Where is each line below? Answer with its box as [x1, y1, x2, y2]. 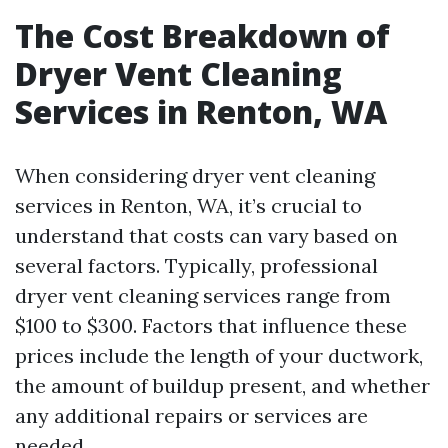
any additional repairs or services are [15, 403, 368, 428]
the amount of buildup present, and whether [15, 373, 430, 398]
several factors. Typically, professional [15, 253, 378, 278]
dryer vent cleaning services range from [15, 283, 391, 308]
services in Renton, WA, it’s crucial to [15, 193, 362, 218]
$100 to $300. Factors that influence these [15, 313, 407, 338]
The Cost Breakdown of [15, 14, 390, 57]
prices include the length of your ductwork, [15, 343, 423, 368]
